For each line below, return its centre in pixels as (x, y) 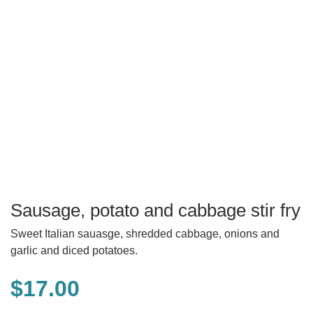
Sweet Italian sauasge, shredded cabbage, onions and (145, 234)
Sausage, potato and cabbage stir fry (155, 211)
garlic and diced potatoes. (74, 251)
